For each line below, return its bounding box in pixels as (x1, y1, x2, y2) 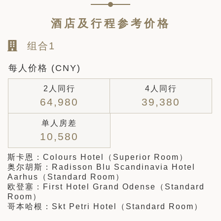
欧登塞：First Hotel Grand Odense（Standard (7, 183, 205, 191)
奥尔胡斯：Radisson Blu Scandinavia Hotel (7, 163, 195, 172)
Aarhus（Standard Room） (7, 173, 124, 182)
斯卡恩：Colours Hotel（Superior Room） (7, 153, 188, 162)
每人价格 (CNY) (8, 63, 81, 74)
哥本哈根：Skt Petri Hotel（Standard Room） (7, 202, 203, 211)
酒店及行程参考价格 (50, 17, 171, 30)
